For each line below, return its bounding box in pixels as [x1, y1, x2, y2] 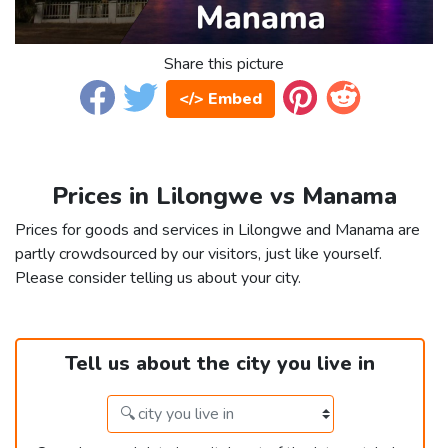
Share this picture [164, 53, 284, 76]
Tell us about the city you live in [65, 350, 375, 378]
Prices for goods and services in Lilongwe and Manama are [15, 219, 420, 242]
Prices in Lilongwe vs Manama [51, 180, 397, 213]
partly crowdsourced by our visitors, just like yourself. [15, 243, 382, 266]
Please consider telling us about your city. [15, 267, 301, 290]
